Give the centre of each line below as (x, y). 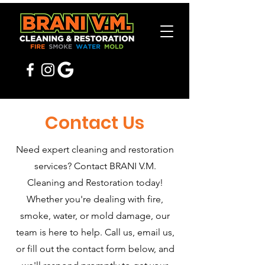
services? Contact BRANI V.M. (95, 166)
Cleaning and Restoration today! (95, 182)
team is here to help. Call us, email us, (95, 232)
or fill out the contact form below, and (95, 249)
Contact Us (95, 123)
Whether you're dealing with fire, (95, 199)
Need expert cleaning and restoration (95, 149)
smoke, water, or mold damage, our (95, 216)
